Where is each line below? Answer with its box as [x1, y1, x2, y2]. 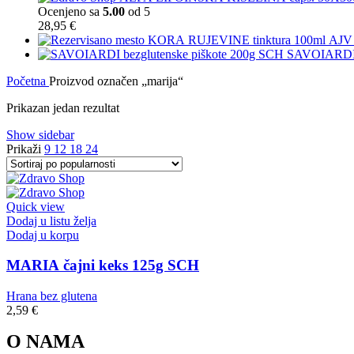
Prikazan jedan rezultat [6, 100, 119, 115]
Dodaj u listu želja [6, 213, 96, 228]
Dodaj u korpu [6, 228, 79, 242]
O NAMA [6, 331, 85, 352]
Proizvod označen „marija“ [49, 73, 183, 88]
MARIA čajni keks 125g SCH [6, 257, 199, 274]
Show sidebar [6, 127, 74, 141]
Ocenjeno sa [38, 4, 103, 18]
